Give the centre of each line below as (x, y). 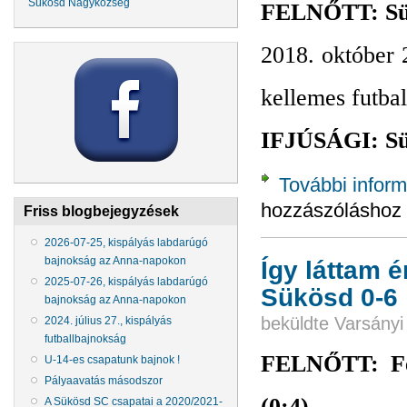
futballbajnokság (85, 339)
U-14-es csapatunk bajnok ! (112, 360)
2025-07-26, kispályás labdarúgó (126, 282)
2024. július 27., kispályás (108, 321)
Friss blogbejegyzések (101, 211)
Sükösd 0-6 (329, 297)
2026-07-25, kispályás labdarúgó (126, 243)
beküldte (298, 323)
